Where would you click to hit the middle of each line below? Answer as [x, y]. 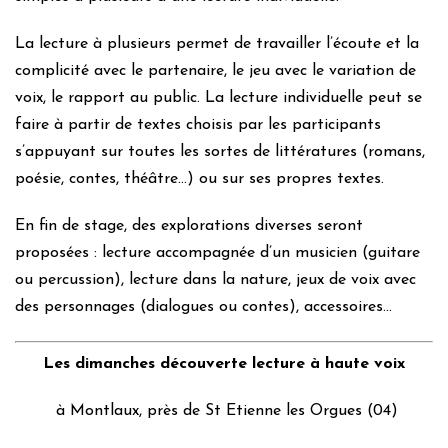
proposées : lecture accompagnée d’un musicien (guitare [217, 253]
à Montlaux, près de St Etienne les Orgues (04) [224, 411]
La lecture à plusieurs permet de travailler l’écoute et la [217, 44]
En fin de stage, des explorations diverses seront [189, 226]
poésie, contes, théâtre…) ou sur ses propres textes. [199, 179]
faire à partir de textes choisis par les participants [198, 125]
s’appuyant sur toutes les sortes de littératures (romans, [220, 152]
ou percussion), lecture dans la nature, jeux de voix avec [215, 280]
